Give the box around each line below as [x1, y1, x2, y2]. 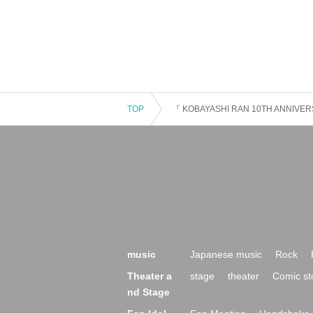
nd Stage [127, 286, 170, 298]
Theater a [127, 270, 172, 282]
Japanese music [190, 249, 262, 260]
